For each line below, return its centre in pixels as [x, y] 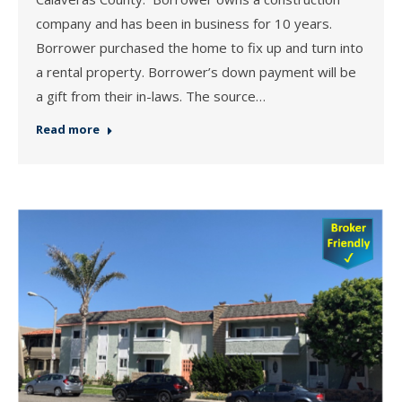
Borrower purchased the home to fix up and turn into [200, 48]
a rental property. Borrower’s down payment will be [196, 72]
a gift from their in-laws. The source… [151, 96]
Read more [68, 130]
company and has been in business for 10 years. [184, 24]
